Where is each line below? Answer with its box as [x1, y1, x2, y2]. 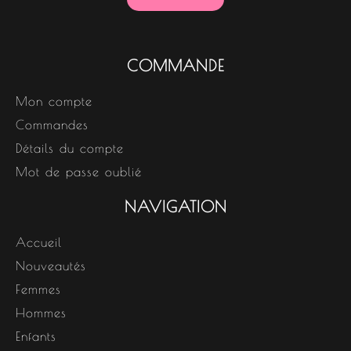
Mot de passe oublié [16, 165, 142, 179]
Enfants [16, 329, 56, 343]
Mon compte [16, 94, 92, 108]
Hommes [16, 306, 67, 320]
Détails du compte [16, 141, 124, 155]
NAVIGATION [124, 197, 227, 215]
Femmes [16, 282, 61, 296]
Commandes [16, 118, 89, 132]
